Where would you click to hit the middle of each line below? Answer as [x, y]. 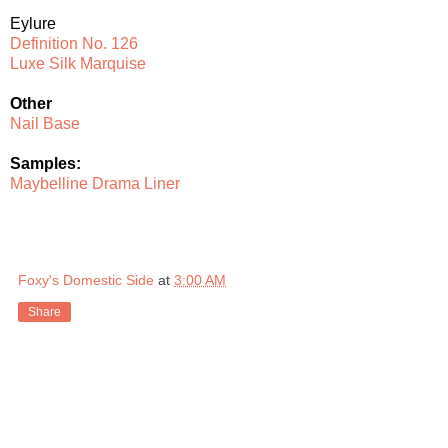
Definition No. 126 [74, 43]
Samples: [45, 163]
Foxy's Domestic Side [86, 279]
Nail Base [45, 123]
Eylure [33, 23]
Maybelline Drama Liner [95, 183]
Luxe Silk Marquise [78, 63]
